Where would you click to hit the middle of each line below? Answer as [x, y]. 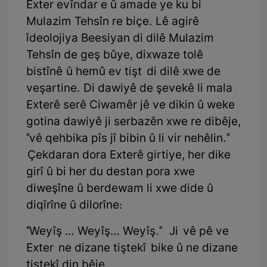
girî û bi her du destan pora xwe [111, 173]
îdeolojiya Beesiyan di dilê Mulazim [120, 39]
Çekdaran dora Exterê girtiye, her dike [128, 156]
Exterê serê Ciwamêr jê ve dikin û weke [131, 106]
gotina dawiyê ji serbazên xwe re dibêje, [133, 123]
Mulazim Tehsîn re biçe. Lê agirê [113, 23]
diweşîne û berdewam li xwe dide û [120, 190]
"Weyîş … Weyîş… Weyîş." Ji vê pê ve [128, 232]
